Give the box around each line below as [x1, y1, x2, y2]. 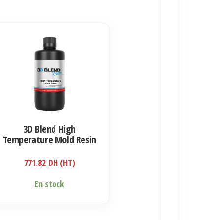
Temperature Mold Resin [2, 133, 96, 147]
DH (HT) [48, 157, 75, 169]
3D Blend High [23, 122, 76, 136]
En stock [34, 178, 65, 190]
